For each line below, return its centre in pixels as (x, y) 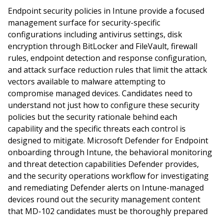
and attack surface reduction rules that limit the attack (108, 70)
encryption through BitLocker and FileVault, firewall (103, 46)
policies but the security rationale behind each (93, 117)
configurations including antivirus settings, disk (95, 34)
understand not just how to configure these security (104, 105)
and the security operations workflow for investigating (108, 176)
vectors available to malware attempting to (87, 82)
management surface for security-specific (84, 23)
